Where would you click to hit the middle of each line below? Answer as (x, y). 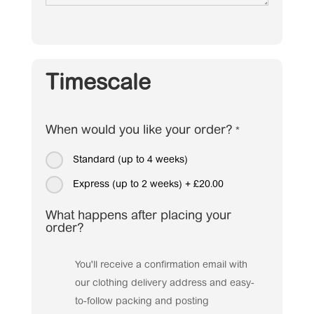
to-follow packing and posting (142, 302)
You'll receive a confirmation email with (161, 265)
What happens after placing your (138, 216)
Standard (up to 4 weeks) (130, 160)
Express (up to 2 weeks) (127, 185)
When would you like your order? (139, 131)
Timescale (98, 84)
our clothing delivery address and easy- (165, 284)
